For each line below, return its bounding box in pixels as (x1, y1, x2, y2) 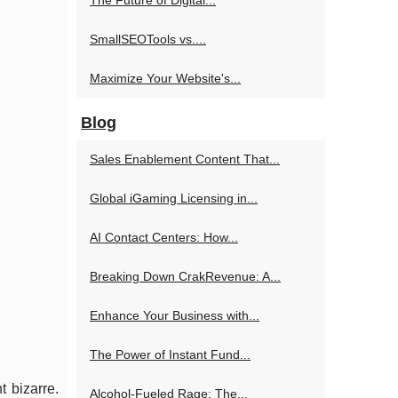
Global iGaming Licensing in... (90, 191, 258, 205)
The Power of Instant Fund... (90, 347, 251, 362)
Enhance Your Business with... (90, 308, 259, 322)
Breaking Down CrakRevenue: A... (90, 269, 281, 283)
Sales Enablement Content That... (90, 152, 280, 166)
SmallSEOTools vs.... (90, 32, 206, 46)
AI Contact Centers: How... (90, 230, 238, 244)
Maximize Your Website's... (90, 71, 241, 85)
